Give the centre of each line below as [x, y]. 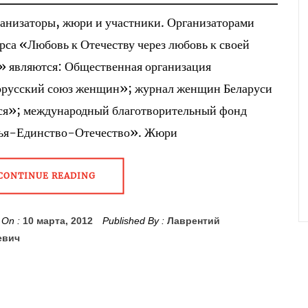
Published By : [133, 221]
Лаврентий [193, 221]
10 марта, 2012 [57, 221]
